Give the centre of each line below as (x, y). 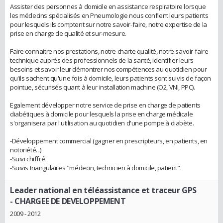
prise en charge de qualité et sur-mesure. (68, 33)
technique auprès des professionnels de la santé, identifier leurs (102, 60)
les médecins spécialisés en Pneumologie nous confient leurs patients (109, 15)
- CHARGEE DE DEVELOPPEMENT (68, 201)
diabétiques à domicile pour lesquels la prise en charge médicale (102, 114)
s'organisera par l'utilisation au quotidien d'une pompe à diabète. (102, 123)
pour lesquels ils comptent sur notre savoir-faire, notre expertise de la (109, 24)
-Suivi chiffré (28, 159)
